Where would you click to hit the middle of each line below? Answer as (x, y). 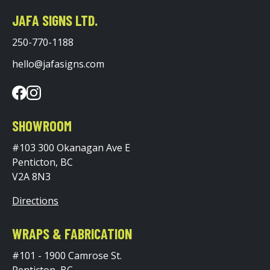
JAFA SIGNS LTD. (55, 20)
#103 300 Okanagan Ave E (71, 147)
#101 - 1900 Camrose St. (67, 255)
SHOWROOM (42, 125)
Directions (36, 200)
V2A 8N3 (32, 176)
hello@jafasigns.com (58, 64)
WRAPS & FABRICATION (72, 233)
